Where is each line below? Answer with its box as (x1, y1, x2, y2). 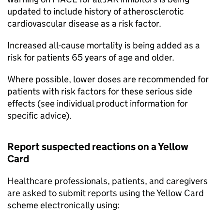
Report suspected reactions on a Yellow (7, 140, 188, 153)
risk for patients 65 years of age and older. (7, 52, 174, 63)
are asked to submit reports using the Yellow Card (7, 187, 204, 199)
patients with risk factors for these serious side (7, 86, 192, 97)
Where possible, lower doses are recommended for (7, 74, 209, 85)
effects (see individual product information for (7, 98, 188, 109)
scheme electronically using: (7, 200, 120, 211)
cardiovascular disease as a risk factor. (7, 18, 161, 29)
